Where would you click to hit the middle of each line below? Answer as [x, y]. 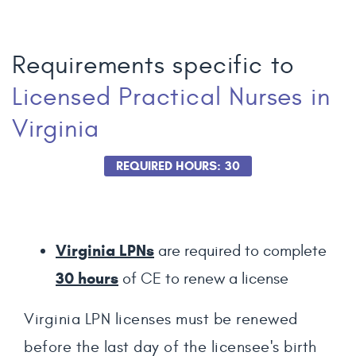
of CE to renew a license [203, 279]
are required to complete [240, 251]
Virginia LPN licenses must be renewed [161, 319]
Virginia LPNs [105, 251]
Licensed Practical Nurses [157, 97]
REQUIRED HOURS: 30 [178, 166]
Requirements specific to [154, 65]
